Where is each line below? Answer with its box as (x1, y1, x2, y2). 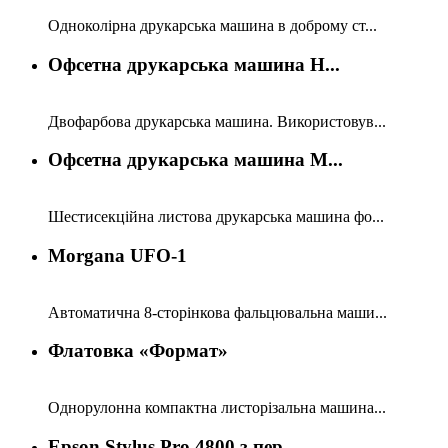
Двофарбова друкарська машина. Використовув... (48, 112, 386, 130)
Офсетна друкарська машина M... (48, 149, 343, 171)
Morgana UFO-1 (48, 244, 187, 266)
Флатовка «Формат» (48, 340, 228, 362)
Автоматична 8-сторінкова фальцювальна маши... (48, 303, 387, 321)
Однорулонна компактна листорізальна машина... (48, 399, 386, 417)
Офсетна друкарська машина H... (48, 54, 340, 76)
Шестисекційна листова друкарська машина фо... (48, 208, 384, 226)
